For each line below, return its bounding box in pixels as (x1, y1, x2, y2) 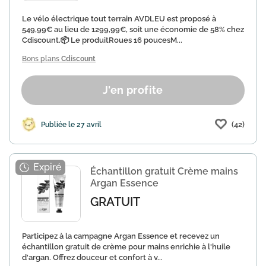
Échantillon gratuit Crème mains (90, 166, 238, 177)
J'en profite (103, 84, 163, 96)
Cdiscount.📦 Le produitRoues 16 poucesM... (22, 36, 182, 45)
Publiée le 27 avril (41, 120, 102, 129)
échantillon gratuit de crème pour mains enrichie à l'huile (22, 242, 230, 251)
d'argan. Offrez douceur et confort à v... (22, 253, 163, 262)
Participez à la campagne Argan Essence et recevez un (22, 232, 220, 240)
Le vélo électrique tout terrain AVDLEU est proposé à (22, 14, 216, 23)
